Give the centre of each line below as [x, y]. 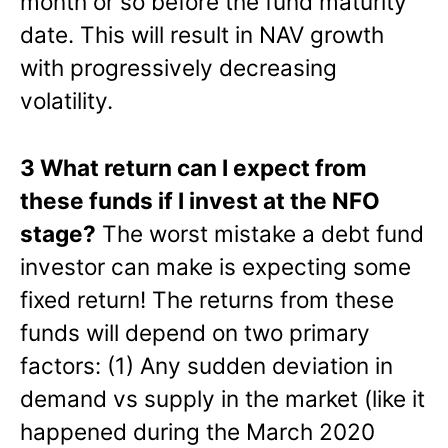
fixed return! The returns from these [207, 299]
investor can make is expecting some [215, 266]
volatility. [66, 100]
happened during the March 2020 [197, 431]
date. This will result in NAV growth [202, 34]
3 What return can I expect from [193, 167]
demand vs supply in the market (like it [222, 398]
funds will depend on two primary [195, 332]
